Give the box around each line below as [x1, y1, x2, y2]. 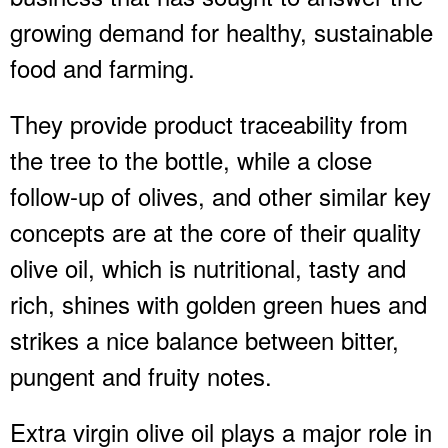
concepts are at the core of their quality [10, 213, 421, 249]
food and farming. [10, 49, 195, 85]
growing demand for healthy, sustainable [10, 13, 433, 49]
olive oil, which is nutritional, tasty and [10, 249, 406, 285]
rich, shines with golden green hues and [10, 285, 427, 321]
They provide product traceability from [10, 105, 408, 141]
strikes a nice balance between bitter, [10, 321, 399, 357]
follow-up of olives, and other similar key [10, 177, 431, 213]
